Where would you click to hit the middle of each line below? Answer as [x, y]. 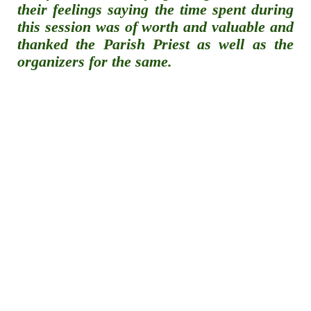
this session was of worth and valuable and [155, 27]
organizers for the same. [97, 62]
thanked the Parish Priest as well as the [155, 44]
